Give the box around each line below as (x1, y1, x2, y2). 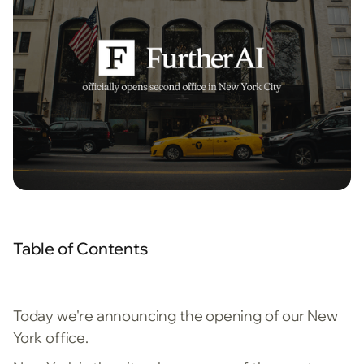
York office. (13, 328, 89, 348)
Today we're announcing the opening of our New (13, 306, 338, 326)
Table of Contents (13, 238, 148, 259)
